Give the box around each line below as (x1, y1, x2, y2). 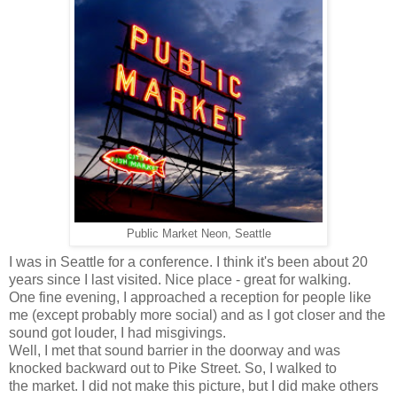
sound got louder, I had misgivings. (9, 324, 226, 340)
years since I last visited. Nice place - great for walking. (9, 271, 351, 287)
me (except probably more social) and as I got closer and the (9, 307, 385, 323)
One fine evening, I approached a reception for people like (9, 289, 371, 305)
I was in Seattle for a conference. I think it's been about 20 (9, 253, 368, 269)
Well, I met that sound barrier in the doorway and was (9, 342, 340, 358)
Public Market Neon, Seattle (126, 227, 271, 240)
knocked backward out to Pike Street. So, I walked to (9, 360, 337, 376)
